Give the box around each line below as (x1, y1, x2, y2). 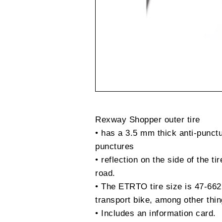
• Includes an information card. (95, 208, 216, 218)
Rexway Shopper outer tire (95, 114, 200, 124)
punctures (95, 141, 134, 151)
